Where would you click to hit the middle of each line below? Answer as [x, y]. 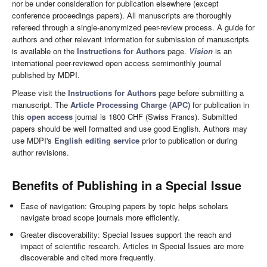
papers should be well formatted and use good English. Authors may [130, 129]
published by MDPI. [46, 75]
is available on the [44, 51]
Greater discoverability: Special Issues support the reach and [126, 235]
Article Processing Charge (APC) [130, 105]
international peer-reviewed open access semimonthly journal [117, 63]
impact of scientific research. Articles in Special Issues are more [132, 246]
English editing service [97, 141]
